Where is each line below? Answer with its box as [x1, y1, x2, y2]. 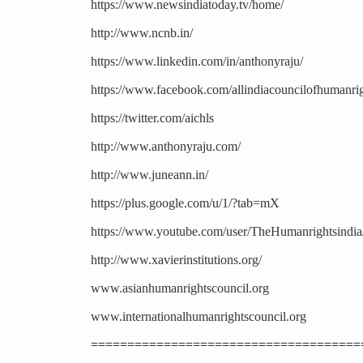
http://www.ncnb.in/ [91, 26, 193, 41]
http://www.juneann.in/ [91, 168, 208, 182]
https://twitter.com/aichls [91, 111, 214, 126]
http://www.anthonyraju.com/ [91, 139, 241, 154]
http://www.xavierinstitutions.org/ [91, 253, 262, 267]
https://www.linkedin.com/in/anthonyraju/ [91, 54, 303, 69]
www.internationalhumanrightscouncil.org [91, 310, 306, 324]
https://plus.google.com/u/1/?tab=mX [91, 196, 280, 211]
